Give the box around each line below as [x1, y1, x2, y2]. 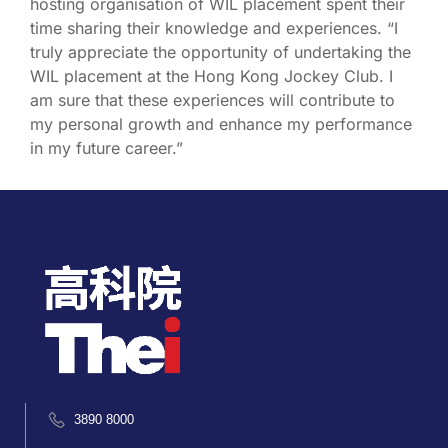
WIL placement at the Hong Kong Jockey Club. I [30, 65, 393, 86]
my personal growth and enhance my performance [30, 113, 412, 134]
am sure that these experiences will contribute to [30, 89, 395, 110]
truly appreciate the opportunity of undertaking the [30, 41, 411, 62]
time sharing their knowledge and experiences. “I [30, 17, 398, 38]
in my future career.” [30, 137, 183, 158]
